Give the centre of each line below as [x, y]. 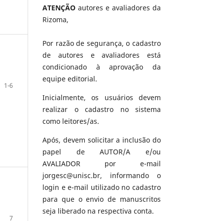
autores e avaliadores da [118, 7]
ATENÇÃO [59, 7]
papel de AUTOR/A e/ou [102, 151]
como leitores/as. [71, 121]
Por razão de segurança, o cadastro [102, 43]
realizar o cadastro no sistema [102, 109]
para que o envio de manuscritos [102, 199]
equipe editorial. [70, 78]
